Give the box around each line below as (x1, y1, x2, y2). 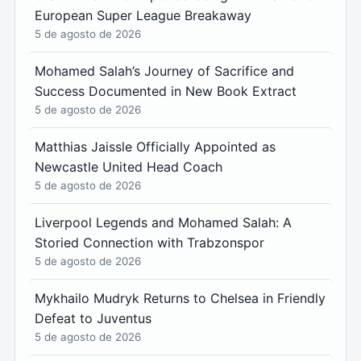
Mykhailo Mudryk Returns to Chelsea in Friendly (35, 290, 326, 307)
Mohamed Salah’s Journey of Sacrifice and (35, 63, 294, 80)
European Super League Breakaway (35, 7, 251, 24)
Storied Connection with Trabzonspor (35, 234, 264, 251)
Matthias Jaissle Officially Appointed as (35, 139, 276, 156)
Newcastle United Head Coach (35, 159, 222, 176)
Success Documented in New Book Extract (35, 83, 297, 100)
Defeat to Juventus (35, 310, 151, 327)
